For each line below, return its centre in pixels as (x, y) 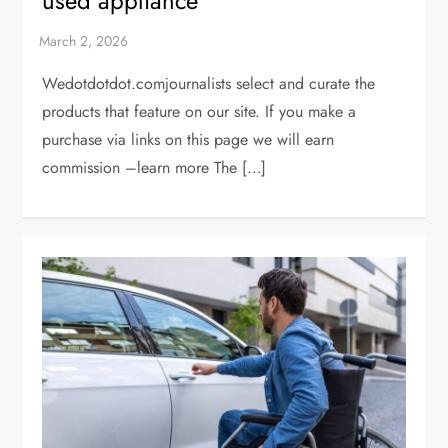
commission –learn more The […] (154, 167)
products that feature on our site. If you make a (199, 111)
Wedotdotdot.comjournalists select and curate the (209, 83)
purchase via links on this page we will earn (188, 139)
